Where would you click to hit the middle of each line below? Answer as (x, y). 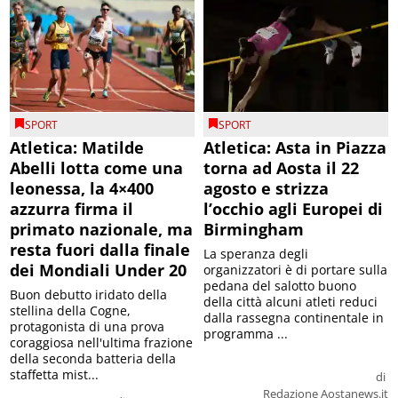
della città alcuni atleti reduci (291, 301)
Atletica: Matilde (77, 147)
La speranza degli (256, 253)
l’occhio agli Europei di (293, 208)
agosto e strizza (266, 188)
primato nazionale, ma (102, 229)
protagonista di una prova (88, 326)
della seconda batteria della (93, 358)
